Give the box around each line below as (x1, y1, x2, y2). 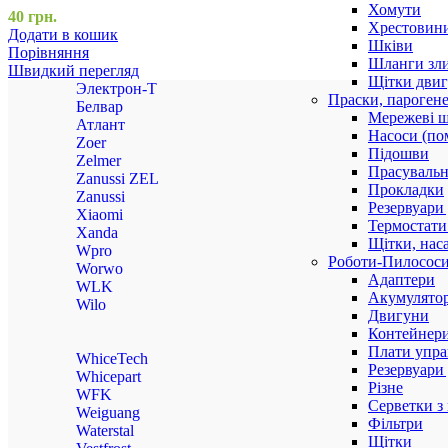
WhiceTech (76, 350, 148, 368)
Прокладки (368, 180, 444, 198)
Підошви (368, 144, 429, 162)
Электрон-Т (76, 80, 157, 98)
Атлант (76, 116, 125, 134)
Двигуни (368, 306, 429, 324)
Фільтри (368, 414, 423, 432)
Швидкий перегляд (8, 62, 139, 80)
